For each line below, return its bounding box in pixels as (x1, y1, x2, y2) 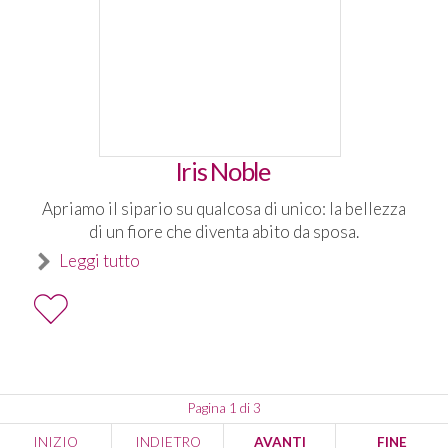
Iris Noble (174, 156, 274, 187)
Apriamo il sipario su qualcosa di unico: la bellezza (42, 197, 406, 219)
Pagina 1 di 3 (187, 400, 261, 417)
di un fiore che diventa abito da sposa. (89, 220, 359, 242)
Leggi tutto (58, 250, 140, 272)
